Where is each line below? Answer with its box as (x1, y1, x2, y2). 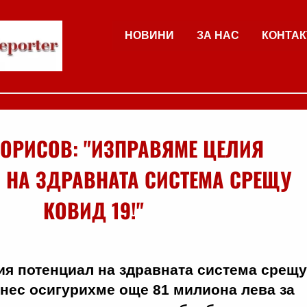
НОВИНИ (125, 29, 174, 41)
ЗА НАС (197, 29, 239, 41)
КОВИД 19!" (42, 194, 144, 225)
